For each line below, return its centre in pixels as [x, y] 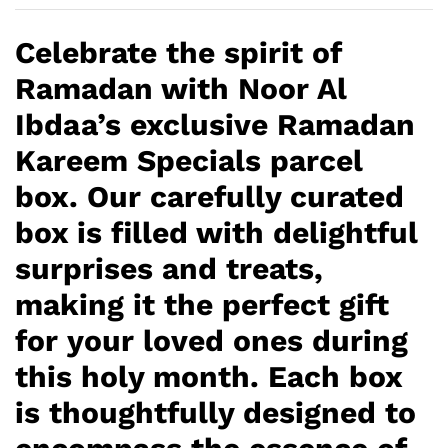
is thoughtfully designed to [215, 413]
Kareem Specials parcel [189, 161]
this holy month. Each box [208, 377]
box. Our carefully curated [209, 197]
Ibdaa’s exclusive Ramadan [215, 125]
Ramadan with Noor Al [181, 89]
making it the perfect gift [202, 305]
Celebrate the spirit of [178, 53]
